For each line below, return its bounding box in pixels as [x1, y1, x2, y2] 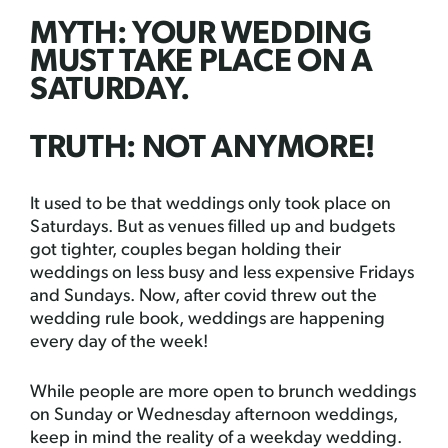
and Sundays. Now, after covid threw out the [30, 287, 377, 307]
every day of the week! [30, 333, 208, 353]
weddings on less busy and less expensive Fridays [30, 264, 414, 284]
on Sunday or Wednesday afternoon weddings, [30, 406, 398, 426]
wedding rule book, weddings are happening [30, 310, 385, 330]
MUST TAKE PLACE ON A [30, 47, 373, 80]
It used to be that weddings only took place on [30, 195, 391, 215]
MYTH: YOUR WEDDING [30, 19, 372, 52]
